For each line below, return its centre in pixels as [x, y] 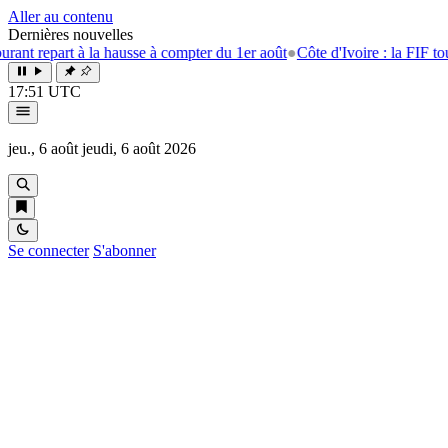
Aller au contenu [60, 16]
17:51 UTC [44, 91]
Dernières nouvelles [70, 34]
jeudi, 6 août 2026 [139, 148]
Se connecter [48, 250]
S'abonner [124, 250]
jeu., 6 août [43, 148]
